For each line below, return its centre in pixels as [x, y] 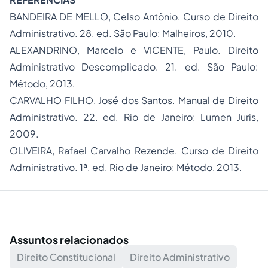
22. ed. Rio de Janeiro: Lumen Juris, [171, 117]
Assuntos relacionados [69, 240]
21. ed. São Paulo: [212, 67]
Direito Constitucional [66, 257]
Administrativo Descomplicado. [88, 67]
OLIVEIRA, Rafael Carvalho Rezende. [95, 150]
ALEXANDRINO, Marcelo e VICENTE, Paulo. [119, 50]
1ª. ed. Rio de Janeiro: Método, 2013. [160, 167]
